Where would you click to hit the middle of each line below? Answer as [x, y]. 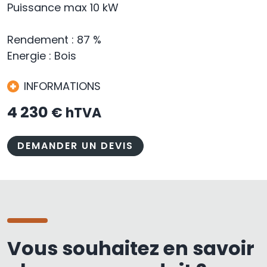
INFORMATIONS [62, 86]
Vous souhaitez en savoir [131, 249]
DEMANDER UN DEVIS [75, 146]
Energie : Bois [42, 56]
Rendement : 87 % [54, 40]
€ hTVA [76, 113]
